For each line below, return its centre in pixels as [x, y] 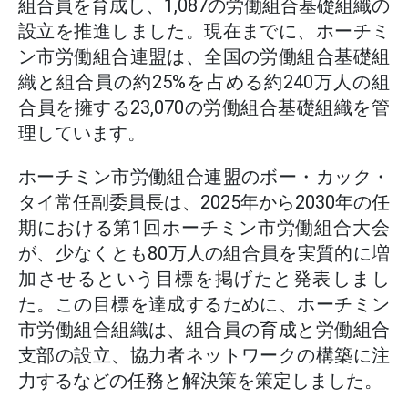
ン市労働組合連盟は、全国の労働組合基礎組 [204, 56]
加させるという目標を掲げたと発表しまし [204, 279]
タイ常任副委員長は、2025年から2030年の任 [204, 202]
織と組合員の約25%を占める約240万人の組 [204, 82]
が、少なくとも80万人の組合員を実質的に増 [204, 253]
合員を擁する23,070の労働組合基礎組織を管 [204, 107]
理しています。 [82, 133]
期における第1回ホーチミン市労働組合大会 [204, 228]
